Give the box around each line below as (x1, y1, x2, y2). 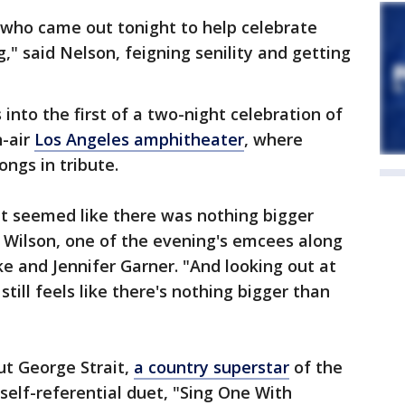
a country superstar (134, 356, 289, 379)
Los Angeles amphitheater (34, 128, 244, 151)
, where (244, 128, 303, 151)
